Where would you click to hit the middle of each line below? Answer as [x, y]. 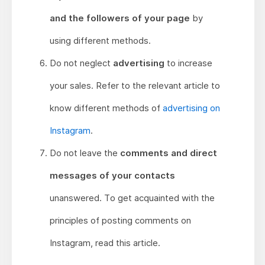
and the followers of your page [119, 18]
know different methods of [106, 108]
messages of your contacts [112, 176]
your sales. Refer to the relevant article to [135, 86]
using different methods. [100, 41]
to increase [188, 63]
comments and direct [168, 153]
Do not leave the [85, 153]
